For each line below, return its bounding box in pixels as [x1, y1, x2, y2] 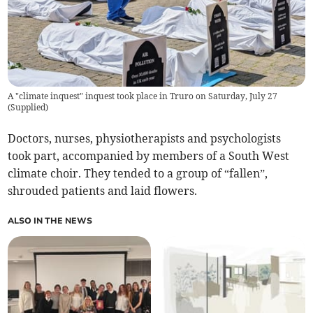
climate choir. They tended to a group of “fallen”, [8, 166, 268, 181]
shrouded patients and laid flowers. [8, 184, 198, 198]
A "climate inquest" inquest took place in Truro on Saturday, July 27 [8, 91, 278, 102]
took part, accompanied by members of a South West [8, 149, 290, 163]
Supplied [10, 102, 46, 113]
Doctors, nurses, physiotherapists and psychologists [8, 131, 282, 146]
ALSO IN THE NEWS [8, 215, 93, 227]
